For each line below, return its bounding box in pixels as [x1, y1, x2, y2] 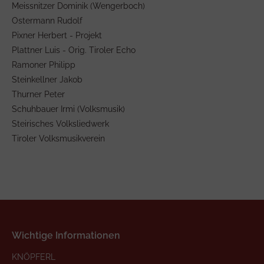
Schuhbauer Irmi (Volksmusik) [12, 104, 125, 114]
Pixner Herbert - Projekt [12, 30, 102, 40]
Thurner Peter [12, 89, 65, 99]
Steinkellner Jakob [12, 74, 82, 84]
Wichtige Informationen [12, 229, 120, 241]
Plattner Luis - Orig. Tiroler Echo [12, 45, 136, 55]
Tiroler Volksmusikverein [12, 133, 105, 143]
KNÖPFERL [12, 252, 55, 262]
